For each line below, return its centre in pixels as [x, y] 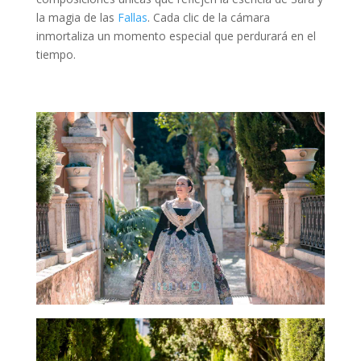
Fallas [132, 17]
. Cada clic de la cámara [208, 17]
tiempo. [56, 54]
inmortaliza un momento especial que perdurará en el [176, 35]
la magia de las [77, 17]
